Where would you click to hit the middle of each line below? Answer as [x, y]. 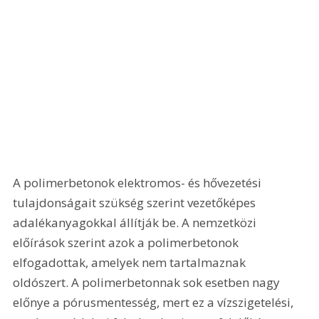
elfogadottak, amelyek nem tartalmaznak [131, 262]
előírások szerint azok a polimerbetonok [127, 242]
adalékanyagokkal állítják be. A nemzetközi [136, 222]
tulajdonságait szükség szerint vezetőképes [136, 202]
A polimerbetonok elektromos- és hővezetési [139, 182]
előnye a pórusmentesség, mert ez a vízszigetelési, [155, 302]
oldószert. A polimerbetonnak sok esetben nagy [148, 282]
